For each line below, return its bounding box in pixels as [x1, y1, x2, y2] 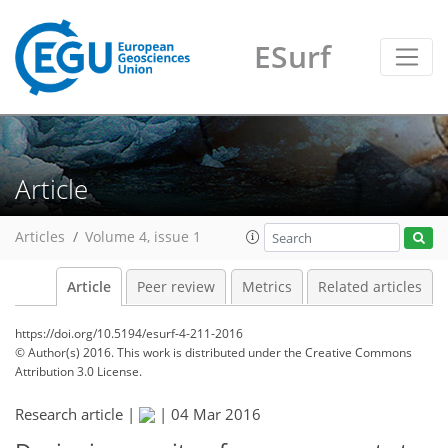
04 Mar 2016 [171, 404, 261, 424]
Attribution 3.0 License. [15, 363, 142, 380]
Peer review [137, 278, 215, 296]
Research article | [15, 404, 139, 424]
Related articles [318, 278, 422, 296]
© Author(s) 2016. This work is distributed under [15, 344, 284, 361]
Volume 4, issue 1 [85, 228, 201, 247]
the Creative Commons [284, 344, 412, 361]
